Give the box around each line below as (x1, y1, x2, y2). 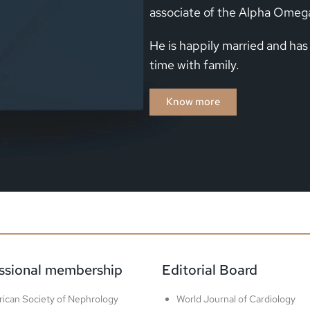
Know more (166, 94, 220, 109)
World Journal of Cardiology (176, 292, 295, 305)
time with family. (149, 56, 239, 73)
